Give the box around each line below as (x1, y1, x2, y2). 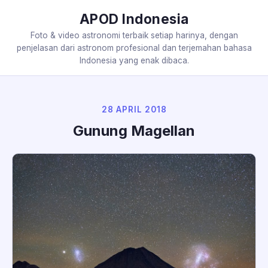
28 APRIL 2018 (101, 104, 167, 114)
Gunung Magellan (73, 121, 195, 139)
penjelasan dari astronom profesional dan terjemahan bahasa (16, 43, 252, 53)
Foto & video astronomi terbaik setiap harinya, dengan (30, 31, 238, 40)
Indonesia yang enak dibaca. (79, 56, 189, 65)
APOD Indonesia (79, 11, 189, 27)
